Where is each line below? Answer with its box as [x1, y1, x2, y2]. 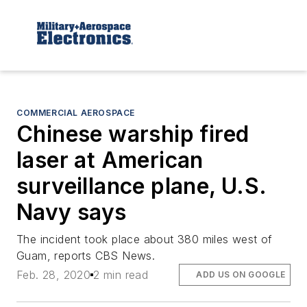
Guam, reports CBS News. [16, 248, 156, 262]
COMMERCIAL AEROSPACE [16, 107, 135, 118]
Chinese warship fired [16, 120, 249, 147]
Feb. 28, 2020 [16, 267, 91, 282]
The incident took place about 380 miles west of [16, 232, 273, 246]
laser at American [16, 146, 204, 173]
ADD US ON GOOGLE [196, 269, 286, 280]
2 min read [93, 267, 149, 282]
